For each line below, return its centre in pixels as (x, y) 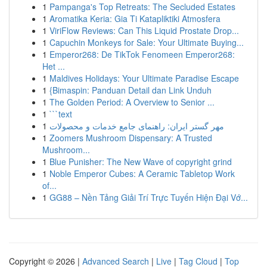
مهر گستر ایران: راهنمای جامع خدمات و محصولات (137, 126)
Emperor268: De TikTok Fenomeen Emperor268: (142, 54)
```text (61, 114)
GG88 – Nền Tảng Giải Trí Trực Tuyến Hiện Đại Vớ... (149, 197)
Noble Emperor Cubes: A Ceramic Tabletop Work (142, 173)
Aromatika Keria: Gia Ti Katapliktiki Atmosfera (135, 18)
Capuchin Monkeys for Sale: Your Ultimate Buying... (147, 42)
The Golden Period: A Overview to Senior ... (132, 102)
